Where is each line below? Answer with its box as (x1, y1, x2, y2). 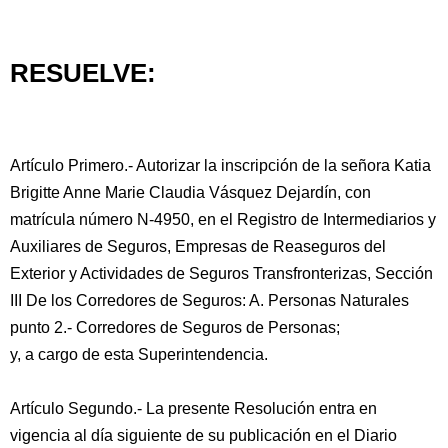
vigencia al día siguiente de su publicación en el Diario (10, 427, 397, 444)
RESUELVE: (10, 59, 156, 87)
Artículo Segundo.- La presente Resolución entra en (10, 400, 377, 417)
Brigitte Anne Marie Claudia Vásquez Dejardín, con (10, 184, 371, 201)
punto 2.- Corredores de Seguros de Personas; (10, 319, 340, 336)
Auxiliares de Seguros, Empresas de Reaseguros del (10, 238, 386, 255)
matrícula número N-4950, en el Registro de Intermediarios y (10, 211, 436, 228)
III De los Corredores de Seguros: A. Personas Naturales (10, 292, 409, 309)
